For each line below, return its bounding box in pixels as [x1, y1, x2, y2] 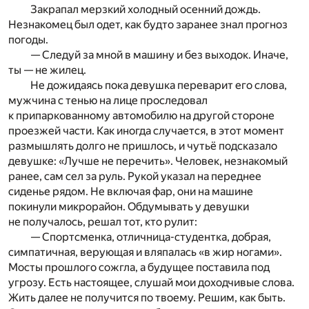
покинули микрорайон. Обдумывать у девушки [8, 200, 249, 214]
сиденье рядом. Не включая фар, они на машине [8, 185, 253, 199]
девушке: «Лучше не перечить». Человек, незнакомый [8, 154, 288, 168]
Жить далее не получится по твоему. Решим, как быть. [8, 291, 286, 305]
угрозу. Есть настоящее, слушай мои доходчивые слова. [8, 276, 295, 290]
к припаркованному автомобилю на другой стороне [8, 109, 275, 123]
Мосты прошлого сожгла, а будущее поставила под [8, 261, 270, 275]
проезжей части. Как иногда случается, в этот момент [8, 124, 284, 138]
